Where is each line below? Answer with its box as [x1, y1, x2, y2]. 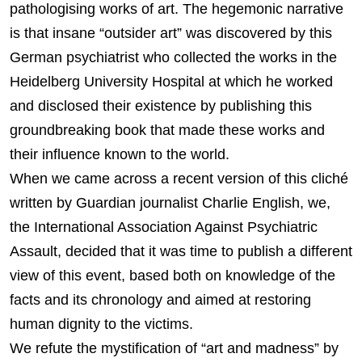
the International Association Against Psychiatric [10, 219, 318, 236]
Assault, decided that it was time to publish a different [10, 243, 352, 260]
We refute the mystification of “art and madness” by [10, 340, 339, 357]
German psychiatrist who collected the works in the [10, 49, 337, 66]
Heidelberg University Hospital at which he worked [10, 74, 333, 90]
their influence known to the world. [10, 146, 234, 163]
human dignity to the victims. [10, 316, 201, 333]
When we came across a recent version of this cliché [10, 170, 348, 187]
